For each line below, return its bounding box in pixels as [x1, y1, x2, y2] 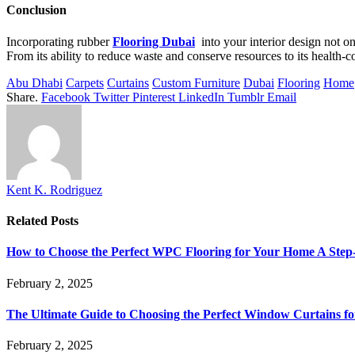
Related [6, 213, 51, 227]
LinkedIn [178, 90, 224, 104]
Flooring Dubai [113, 34, 195, 48]
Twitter [94, 90, 129, 104]
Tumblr [227, 90, 264, 104]
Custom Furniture [152, 75, 240, 90]
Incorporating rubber [6, 34, 113, 48]
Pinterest [132, 90, 175, 104]
